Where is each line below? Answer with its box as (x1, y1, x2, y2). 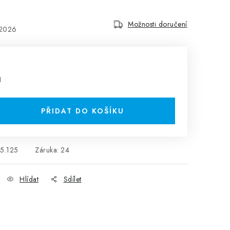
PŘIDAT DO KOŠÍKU (41, 106, 124, 116)
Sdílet (63, 174, 82, 184)
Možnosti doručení (128, 19, 187, 29)
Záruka (35, 145, 57, 155)
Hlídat (20, 174, 39, 184)
